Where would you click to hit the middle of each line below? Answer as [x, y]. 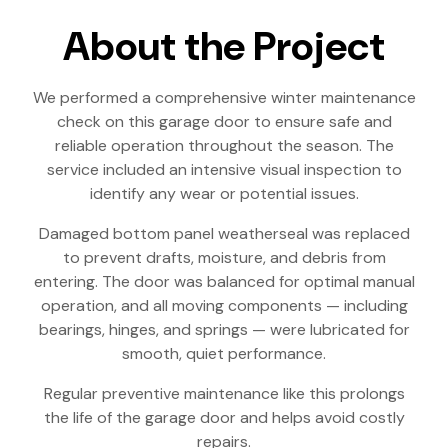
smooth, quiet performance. [224, 353]
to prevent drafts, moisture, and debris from [224, 257]
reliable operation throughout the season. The [224, 145]
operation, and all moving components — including [224, 305]
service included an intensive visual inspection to [224, 169]
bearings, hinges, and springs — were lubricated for [224, 329]
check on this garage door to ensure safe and [224, 121]
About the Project [224, 46]
